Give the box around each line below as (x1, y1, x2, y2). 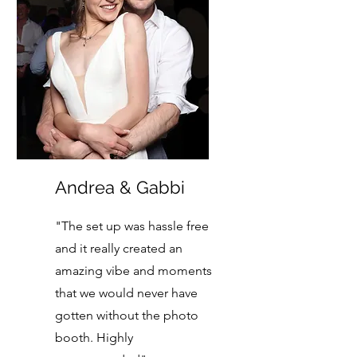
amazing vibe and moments (55, 263, 212, 278)
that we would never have (55, 285, 198, 300)
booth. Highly (55, 330, 133, 345)
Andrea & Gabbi (55, 177, 185, 198)
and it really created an (55, 241, 182, 256)
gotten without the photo (55, 308, 198, 323)
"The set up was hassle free (55, 218, 209, 233)
